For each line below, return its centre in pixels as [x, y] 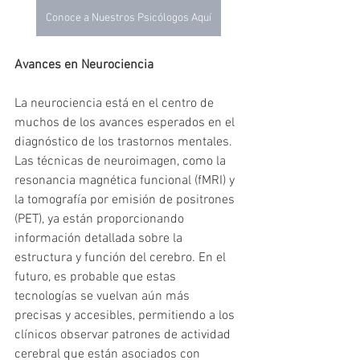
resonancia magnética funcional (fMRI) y [126, 181]
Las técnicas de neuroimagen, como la [122, 162]
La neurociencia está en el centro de [116, 104]
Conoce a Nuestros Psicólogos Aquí [129, 18]
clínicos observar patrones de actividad [124, 335]
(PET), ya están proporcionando [101, 220]
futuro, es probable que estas [97, 278]
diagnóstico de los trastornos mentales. [125, 143]
